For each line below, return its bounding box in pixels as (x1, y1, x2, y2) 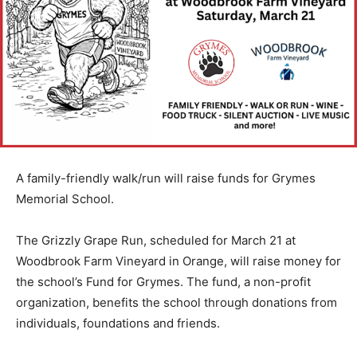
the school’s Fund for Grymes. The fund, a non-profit (16, 273, 311, 289)
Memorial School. (16, 190, 114, 206)
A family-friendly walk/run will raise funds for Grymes (16, 170, 316, 186)
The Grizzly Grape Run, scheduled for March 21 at (16, 232, 296, 248)
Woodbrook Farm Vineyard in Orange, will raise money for (16, 253, 341, 269)
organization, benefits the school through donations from (16, 294, 337, 310)
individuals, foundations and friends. (16, 315, 223, 331)
